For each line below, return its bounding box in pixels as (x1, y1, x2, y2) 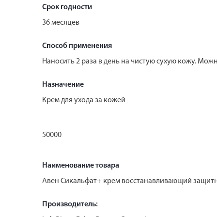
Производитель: (42, 200, 98, 208)
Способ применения (42, 42, 112, 50)
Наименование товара (42, 161, 119, 170)
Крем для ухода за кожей (42, 96, 125, 104)
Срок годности (42, 3, 92, 11)
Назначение (42, 80, 84, 89)
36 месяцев (42, 18, 79, 27)
